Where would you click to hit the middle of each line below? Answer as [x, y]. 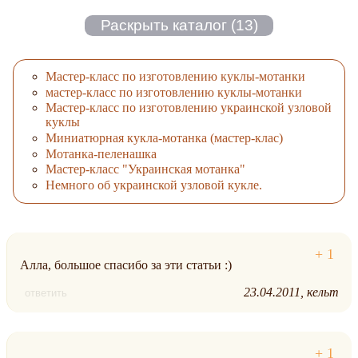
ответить [46, 293]
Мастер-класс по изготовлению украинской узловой [189, 108]
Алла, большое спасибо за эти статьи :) [126, 265]
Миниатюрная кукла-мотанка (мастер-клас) [164, 138]
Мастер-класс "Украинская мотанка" [145, 169]
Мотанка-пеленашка [101, 153]
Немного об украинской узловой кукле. [154, 185]
